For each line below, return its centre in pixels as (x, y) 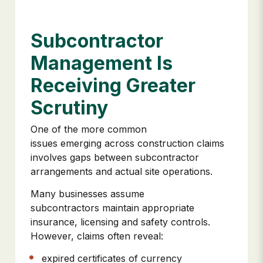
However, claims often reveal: (97, 236)
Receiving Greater (113, 85)
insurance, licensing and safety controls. (120, 222)
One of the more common (89, 129)
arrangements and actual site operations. (122, 171)
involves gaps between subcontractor (115, 157)
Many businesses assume (87, 194)
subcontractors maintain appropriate (112, 208)
